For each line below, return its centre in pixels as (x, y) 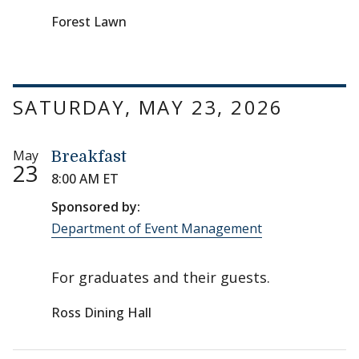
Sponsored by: (96, 207)
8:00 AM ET (85, 179)
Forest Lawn (89, 22)
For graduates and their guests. (161, 278)
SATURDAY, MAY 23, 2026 (148, 107)
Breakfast (89, 157)
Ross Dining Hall (101, 313)
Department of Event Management (157, 229)
